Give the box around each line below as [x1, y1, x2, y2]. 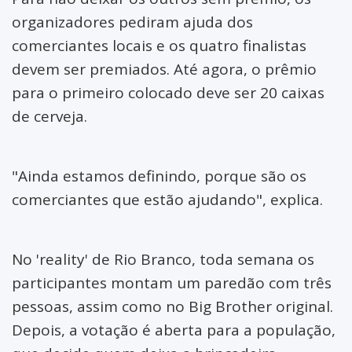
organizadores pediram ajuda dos [12, 11, 253, 32]
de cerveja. [12, 105, 87, 126]
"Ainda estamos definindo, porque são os [12, 165, 306, 186]
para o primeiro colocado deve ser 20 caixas [12, 82, 324, 103]
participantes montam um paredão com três [12, 272, 332, 293]
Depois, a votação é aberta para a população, [12, 319, 335, 340]
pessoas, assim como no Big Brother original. [12, 295, 333, 317]
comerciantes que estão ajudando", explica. [12, 189, 323, 210]
